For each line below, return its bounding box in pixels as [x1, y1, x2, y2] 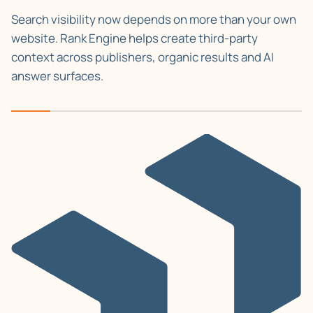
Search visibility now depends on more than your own [11, 10, 296, 27]
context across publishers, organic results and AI [11, 48, 274, 65]
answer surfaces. [11, 67, 103, 84]
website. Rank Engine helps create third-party [11, 29, 258, 46]
